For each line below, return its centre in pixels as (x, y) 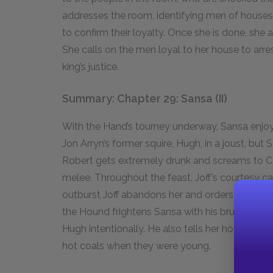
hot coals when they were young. (136, 246)
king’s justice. (90, 67)
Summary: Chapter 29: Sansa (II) (145, 98)
